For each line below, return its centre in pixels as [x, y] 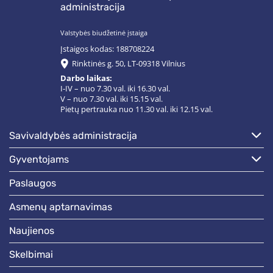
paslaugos [36, 183]
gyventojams [42, 160]
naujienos [35, 231]
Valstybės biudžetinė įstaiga [104, 32]
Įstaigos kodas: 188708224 [107, 49]
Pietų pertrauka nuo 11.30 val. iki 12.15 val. [136, 110]
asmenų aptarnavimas [64, 207]
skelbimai [34, 255]
